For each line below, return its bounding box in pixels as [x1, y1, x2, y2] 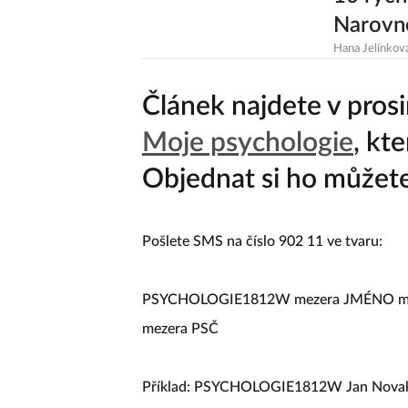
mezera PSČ [142, 321, 219, 336]
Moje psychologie [142, 129, 353, 157]
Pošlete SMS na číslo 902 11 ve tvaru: [142, 234, 382, 249]
